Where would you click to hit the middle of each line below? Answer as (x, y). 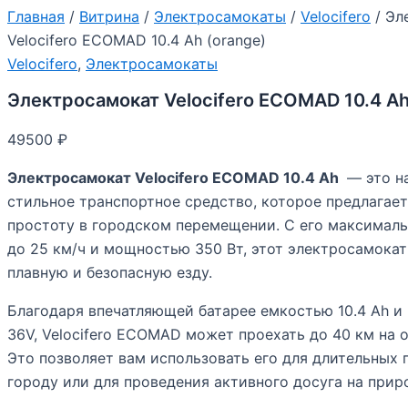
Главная (36, 16)
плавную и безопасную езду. (110, 273)
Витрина (109, 16)
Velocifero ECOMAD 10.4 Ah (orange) (137, 40)
